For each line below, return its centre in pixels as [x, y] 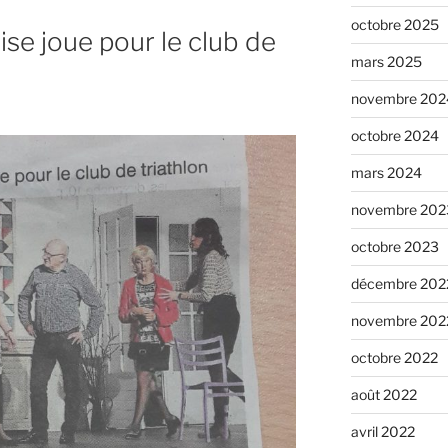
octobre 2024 [394, 135]
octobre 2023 [394, 246]
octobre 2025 [394, 24]
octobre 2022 [394, 357]
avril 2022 [382, 431]
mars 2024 [386, 172]
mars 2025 [386, 61]
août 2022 [383, 394]
